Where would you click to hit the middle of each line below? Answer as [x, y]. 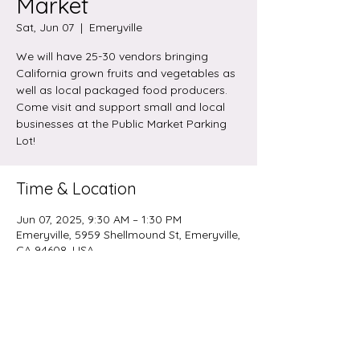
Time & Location [76, 188]
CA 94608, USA [55, 250]
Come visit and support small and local [121, 107]
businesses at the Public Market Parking [121, 124]
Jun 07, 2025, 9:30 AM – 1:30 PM [99, 219]
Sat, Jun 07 [45, 27]
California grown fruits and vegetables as [126, 73]
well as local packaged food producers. [122, 90]
